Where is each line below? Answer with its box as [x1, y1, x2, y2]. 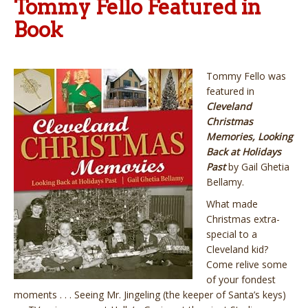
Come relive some [206, 257, 287, 271]
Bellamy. [206, 175, 244, 188]
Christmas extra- [206, 212, 280, 225]
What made [206, 197, 258, 210]
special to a [206, 227, 257, 241]
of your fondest [206, 272, 276, 286]
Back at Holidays [206, 144, 281, 158]
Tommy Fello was [206, 69, 286, 82]
